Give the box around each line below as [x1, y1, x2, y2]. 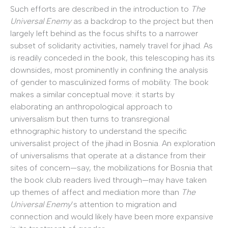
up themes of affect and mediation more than [10, 187, 181, 197]
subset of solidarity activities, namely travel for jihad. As [10, 40, 213, 50]
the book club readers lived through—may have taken [10, 175, 207, 185]
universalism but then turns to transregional [10, 113, 169, 124]
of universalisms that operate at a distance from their [10, 150, 206, 160]
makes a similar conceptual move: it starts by [10, 89, 175, 99]
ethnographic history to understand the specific [10, 126, 187, 136]
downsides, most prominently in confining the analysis [10, 65, 208, 75]
